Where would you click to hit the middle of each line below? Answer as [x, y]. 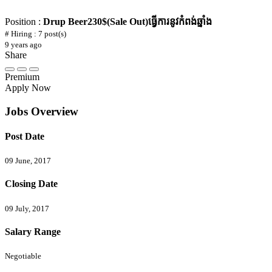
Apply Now [28, 87]
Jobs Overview [42, 111]
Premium [22, 76]
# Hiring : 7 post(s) [36, 33]
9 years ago [23, 44]
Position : [24, 21]
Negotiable [23, 256]
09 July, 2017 [27, 208]
